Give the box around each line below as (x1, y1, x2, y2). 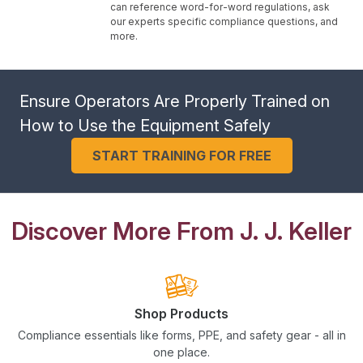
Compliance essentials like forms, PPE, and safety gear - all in (17, 328, 346, 343)
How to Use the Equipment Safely (19, 116, 271, 136)
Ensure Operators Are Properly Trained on (19, 92, 330, 112)
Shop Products (135, 305, 228, 322)
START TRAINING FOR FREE (92, 147, 271, 164)
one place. (153, 345, 210, 360)
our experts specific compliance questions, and (110, 15, 338, 28)
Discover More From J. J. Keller (11, 216, 352, 246)
